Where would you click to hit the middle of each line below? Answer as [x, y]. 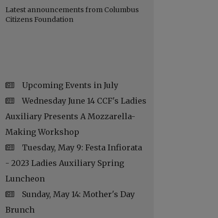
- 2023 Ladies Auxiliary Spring [65, 163]
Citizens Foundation [39, 20]
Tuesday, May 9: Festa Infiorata [82, 148]
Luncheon [25, 179]
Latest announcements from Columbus [72, 10]
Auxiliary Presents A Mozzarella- [70, 117]
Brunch [20, 210]
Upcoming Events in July [70, 85]
